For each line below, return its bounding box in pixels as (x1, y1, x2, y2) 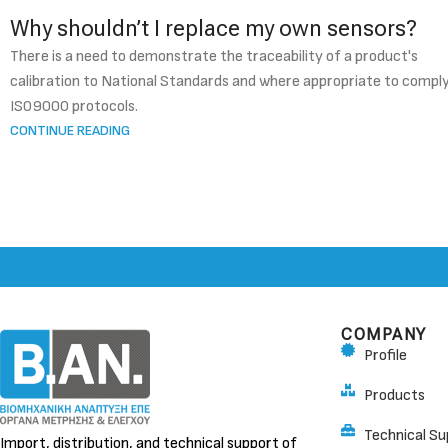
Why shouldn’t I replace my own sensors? (10, 15, 417, 41)
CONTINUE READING (10, 121, 130, 139)
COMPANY (341, 324, 427, 344)
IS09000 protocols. (10, 96, 138, 116)
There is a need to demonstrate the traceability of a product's (10, 46, 418, 66)
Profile (363, 345, 407, 365)
